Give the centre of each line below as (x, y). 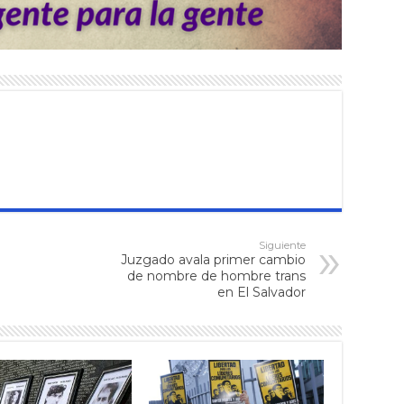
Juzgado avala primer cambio (213, 259)
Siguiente (282, 245)
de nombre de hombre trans (216, 275)
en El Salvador (262, 292)
